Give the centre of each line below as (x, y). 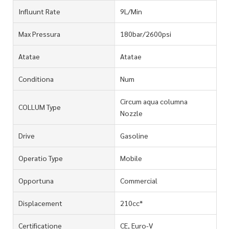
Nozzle (131, 113)
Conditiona (36, 78)
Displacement (40, 203)
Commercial (139, 180)
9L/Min (131, 11)
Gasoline (134, 135)
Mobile (131, 158)
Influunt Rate (39, 11)
